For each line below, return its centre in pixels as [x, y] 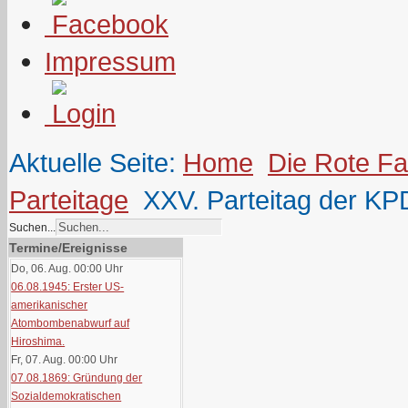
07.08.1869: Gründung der [77, 378]
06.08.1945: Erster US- [68, 287]
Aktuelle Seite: [96, 163]
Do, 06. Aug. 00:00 [57, 269]
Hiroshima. [38, 342]
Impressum [110, 61]
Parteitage [69, 200]
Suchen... [32, 228]
